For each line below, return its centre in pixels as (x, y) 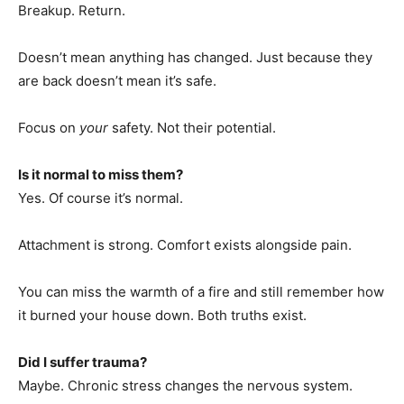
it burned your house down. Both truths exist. (162, 315)
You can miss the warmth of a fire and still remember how (201, 292)
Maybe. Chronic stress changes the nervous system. (185, 386)
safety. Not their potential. (192, 128)
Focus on (49, 128)
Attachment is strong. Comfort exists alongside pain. (185, 245)
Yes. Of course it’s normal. (101, 198)
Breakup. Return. (72, 10)
